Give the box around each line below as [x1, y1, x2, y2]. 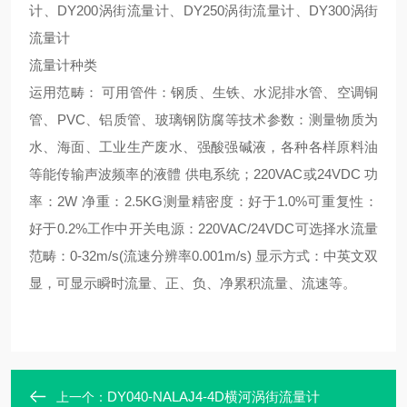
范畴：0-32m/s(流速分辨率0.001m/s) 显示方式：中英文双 [29, 248, 378, 263]
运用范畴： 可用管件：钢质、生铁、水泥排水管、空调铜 [29, 84, 378, 100]
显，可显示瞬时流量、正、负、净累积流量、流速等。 [29, 275, 356, 291]
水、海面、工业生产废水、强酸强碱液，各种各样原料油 [29, 139, 378, 154]
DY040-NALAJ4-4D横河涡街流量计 [107, 389, 320, 404]
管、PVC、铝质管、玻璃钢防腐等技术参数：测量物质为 [29, 112, 378, 127]
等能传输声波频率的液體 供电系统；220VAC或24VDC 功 [29, 166, 378, 182]
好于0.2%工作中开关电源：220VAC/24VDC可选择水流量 [29, 221, 378, 236]
